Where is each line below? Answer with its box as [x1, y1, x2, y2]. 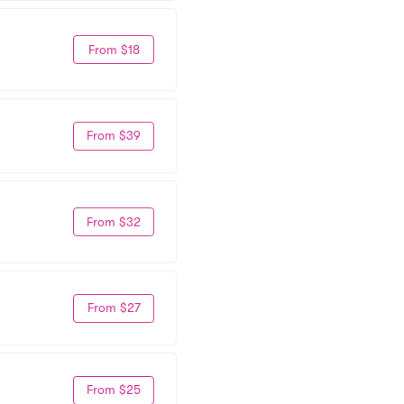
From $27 [87, 300, 141, 315]
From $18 [87, 41, 140, 57]
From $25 [87, 382, 141, 397]
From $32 [87, 214, 141, 229]
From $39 [87, 128, 141, 142]
